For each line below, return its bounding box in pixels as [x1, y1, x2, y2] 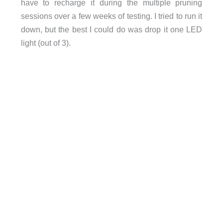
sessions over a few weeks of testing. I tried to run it [20, 11, 203, 20]
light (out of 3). [20, 38, 71, 47]
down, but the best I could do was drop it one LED [20, 24, 203, 34]
